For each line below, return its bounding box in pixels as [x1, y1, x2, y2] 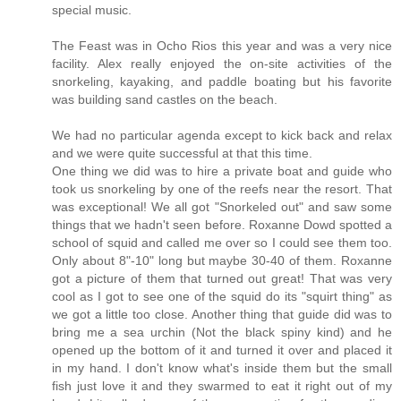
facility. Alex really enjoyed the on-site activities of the [52, 56, 392, 72]
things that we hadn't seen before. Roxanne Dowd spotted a [52, 218, 392, 233]
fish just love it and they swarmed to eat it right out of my [52, 379, 392, 394]
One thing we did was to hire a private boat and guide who [52, 164, 392, 179]
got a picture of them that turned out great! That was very [52, 271, 392, 286]
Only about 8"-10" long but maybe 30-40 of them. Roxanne [52, 253, 392, 269]
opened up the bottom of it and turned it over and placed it [52, 343, 392, 358]
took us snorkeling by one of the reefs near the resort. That [52, 182, 392, 197]
